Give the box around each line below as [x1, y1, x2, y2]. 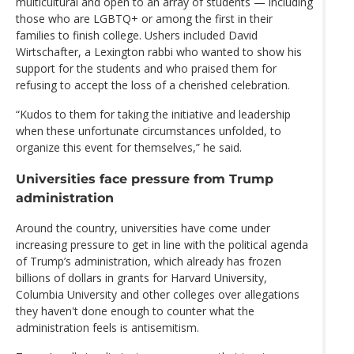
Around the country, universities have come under [16, 220, 270, 235]
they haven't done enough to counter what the [16, 303, 254, 318]
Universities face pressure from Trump [16, 170, 273, 186]
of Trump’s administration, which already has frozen [16, 253, 281, 269]
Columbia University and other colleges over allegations [16, 286, 299, 302]
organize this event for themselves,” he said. [16, 140, 242, 156]
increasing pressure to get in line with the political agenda [16, 236, 308, 252]
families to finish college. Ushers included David [16, 28, 258, 43]
